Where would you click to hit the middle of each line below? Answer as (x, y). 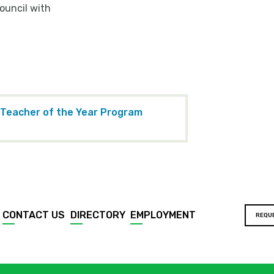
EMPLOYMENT (163, 215)
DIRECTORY (98, 215)
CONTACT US (34, 215)
